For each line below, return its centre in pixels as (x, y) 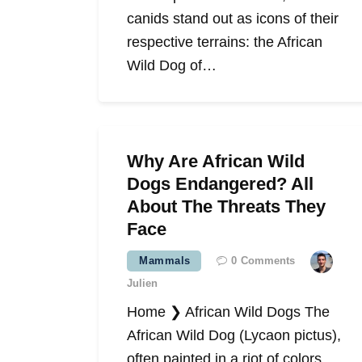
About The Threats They (226, 207)
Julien (142, 284)
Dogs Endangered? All (220, 184)
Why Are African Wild (216, 162)
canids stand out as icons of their (233, 19)
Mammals (165, 261)
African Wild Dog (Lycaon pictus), (234, 336)
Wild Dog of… (172, 66)
